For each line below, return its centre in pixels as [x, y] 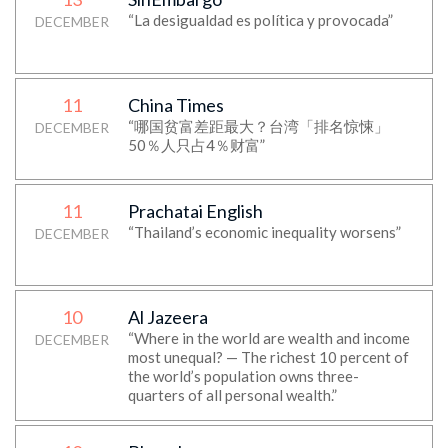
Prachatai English [195, 211]
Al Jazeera [167, 317]
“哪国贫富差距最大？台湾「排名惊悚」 [258, 126]
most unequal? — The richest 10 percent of [268, 357]
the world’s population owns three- [243, 376]
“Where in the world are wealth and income [268, 338]
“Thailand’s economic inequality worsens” [264, 232]
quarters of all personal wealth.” [232, 395]
